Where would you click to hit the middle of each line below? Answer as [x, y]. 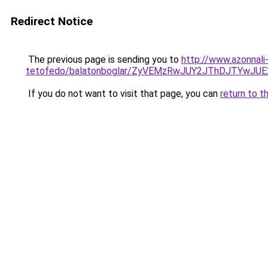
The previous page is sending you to [103, 60]
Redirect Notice [52, 21]
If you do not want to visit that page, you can [123, 94]
